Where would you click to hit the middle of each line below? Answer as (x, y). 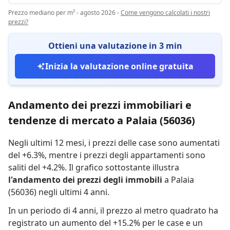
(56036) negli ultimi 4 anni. (59, 192)
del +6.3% (26, 155)
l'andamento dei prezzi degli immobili (85, 180)
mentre (63, 155)
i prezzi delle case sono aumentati (154, 143)
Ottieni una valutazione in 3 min (115, 46)
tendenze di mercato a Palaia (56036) (102, 120)
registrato (28, 223)
